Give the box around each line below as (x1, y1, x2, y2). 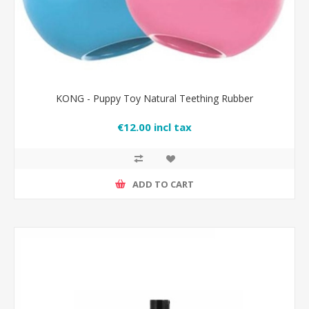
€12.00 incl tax (117, 120, 192, 134)
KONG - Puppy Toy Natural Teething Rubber (56, 92, 253, 105)
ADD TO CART (132, 177, 194, 190)
